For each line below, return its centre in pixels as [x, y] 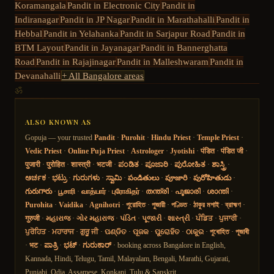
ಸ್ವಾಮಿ [114, 178]
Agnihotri [105, 205]
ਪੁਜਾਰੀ [228, 219]
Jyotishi [182, 151]
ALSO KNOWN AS [58, 122]
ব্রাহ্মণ [233, 205]
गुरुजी [32, 219]
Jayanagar [120, 47]
